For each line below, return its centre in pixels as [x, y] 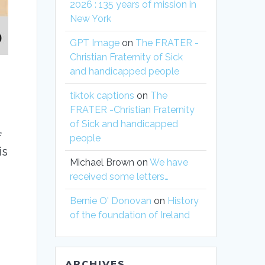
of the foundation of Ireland [130, 215]
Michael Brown [102, 163]
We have [169, 163]
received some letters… [119, 177]
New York [91, 19]
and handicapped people [125, 72]
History [183, 201]
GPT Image [95, 43]
